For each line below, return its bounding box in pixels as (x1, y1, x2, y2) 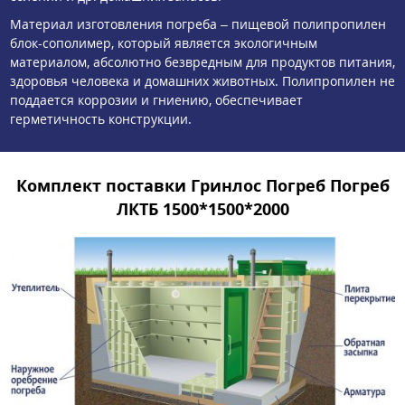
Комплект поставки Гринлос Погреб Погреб (15, 174, 390, 196)
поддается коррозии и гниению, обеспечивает (10, 91, 303, 109)
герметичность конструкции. (10, 110, 192, 128)
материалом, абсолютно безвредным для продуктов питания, (10, 53, 395, 71)
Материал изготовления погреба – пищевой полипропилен (10, 15, 386, 33)
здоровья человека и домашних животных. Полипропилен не (10, 72, 395, 90)
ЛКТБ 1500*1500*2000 (116, 197, 289, 220)
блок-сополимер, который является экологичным (10, 34, 317, 52)
